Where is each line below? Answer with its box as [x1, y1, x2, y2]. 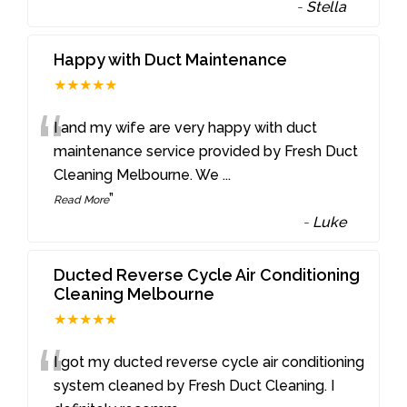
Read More [54, 194, 110, 207]
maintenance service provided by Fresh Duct [54, 143, 359, 161]
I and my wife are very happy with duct [54, 119, 318, 137]
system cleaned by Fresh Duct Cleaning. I [54, 377, 335, 395]
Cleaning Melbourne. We [54, 166, 223, 184]
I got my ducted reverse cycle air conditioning [54, 353, 365, 372]
